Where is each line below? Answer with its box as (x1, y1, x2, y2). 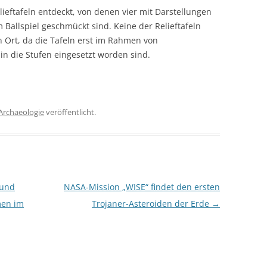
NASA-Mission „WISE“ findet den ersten (63, 181, 220, 193)
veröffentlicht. (44, 107, 96, 117)
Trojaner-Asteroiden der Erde (91, 198, 212, 209)
